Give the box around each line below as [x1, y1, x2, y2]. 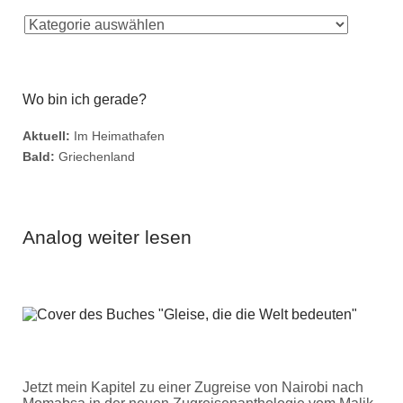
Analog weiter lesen [22, 226, 192, 247]
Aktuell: [22, 128, 70, 143]
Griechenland [55, 148, 135, 164]
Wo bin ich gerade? [22, 91, 147, 107]
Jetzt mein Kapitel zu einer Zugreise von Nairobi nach [22, 379, 363, 395]
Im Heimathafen [70, 128, 165, 143]
